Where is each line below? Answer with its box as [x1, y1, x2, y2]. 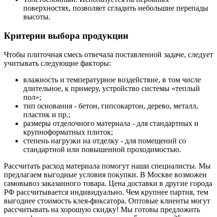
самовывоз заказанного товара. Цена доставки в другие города [4, 179, 212, 187]
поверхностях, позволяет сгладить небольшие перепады [23, 4, 208, 13]
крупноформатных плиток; [23, 127, 113, 136]
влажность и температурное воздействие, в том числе [23, 75, 201, 84]
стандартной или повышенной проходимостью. [23, 145, 181, 154]
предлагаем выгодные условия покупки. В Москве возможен [4, 170, 207, 179]
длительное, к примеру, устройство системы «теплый [23, 84, 200, 93]
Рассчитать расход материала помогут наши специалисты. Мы [4, 161, 211, 170]
